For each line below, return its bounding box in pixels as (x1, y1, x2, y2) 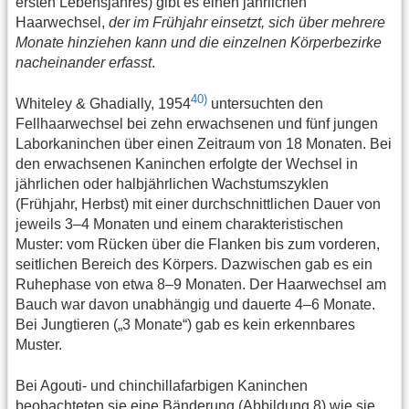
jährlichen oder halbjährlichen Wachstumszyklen (16, 176, 329, 193)
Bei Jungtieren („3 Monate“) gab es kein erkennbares (16, 317, 355, 333)
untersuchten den (207, 96, 323, 112)
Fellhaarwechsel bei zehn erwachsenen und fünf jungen (16, 116, 378, 132)
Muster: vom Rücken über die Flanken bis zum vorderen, (16, 236, 380, 253)
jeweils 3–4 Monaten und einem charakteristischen (16, 216, 343, 233)
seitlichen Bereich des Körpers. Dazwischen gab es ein (16, 257, 372, 273)
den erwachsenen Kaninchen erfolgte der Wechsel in (16, 156, 358, 173)
